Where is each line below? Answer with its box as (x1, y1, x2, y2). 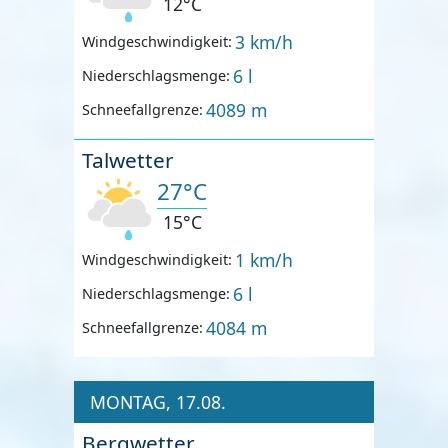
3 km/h (235, 29, 294, 54)
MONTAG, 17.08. (90, 389, 226, 414)
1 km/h (235, 247, 294, 272)
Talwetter (82, 145, 174, 174)
